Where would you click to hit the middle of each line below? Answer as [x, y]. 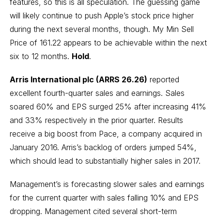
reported [163, 79]
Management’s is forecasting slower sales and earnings [107, 184]
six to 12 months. [41, 56]
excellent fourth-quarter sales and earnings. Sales [97, 93]
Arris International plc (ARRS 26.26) [78, 79]
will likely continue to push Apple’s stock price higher [102, 15]
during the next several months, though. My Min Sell [102, 29]
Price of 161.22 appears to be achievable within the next [108, 43]
